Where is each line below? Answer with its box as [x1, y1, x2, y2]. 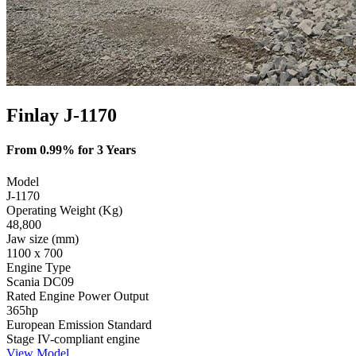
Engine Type [6, 260, 71, 274]
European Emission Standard [6, 317, 152, 331]
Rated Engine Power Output [6, 288, 149, 303]
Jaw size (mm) [6, 231, 79, 246]
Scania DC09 [6, 274, 74, 288]
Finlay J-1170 [6, 105, 117, 126]
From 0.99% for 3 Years [6, 143, 136, 157]
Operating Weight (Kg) [6, 203, 122, 217]
